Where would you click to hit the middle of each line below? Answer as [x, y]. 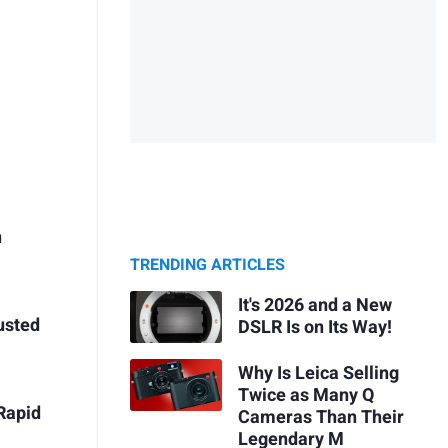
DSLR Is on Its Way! [314, 327]
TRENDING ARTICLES [207, 265]
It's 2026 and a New [314, 305]
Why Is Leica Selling [318, 373]
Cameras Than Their [320, 417]
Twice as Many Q [305, 395]
